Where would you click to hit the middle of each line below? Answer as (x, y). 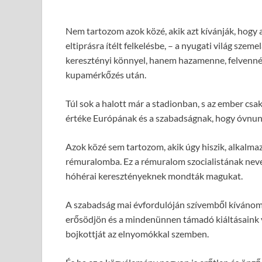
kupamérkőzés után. (106, 75)
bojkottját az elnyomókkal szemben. (137, 234)
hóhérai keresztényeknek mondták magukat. (154, 176)
